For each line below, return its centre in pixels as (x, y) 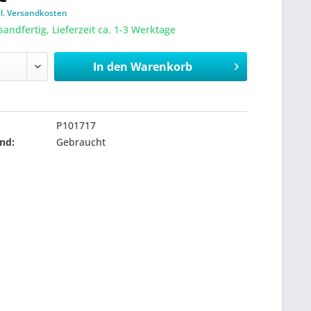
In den (110, 67)
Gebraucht (81, 142)
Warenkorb (161, 67)
